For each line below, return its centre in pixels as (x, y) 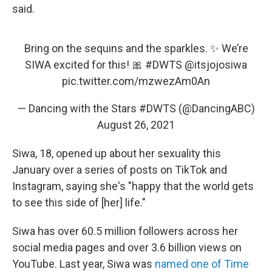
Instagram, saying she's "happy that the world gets (133, 186)
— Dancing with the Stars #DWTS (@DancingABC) (136, 108)
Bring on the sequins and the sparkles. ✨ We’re (136, 48)
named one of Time (202, 264)
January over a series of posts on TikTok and (120, 170)
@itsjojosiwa (216, 65)
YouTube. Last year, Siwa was (83, 264)
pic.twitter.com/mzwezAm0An (136, 81)
